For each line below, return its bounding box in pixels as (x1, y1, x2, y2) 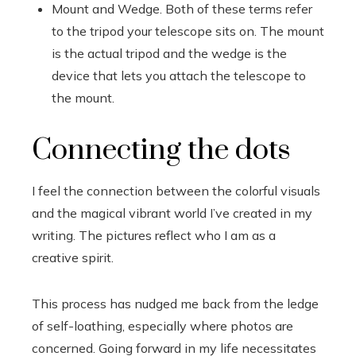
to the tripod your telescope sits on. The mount (52, 23, 324, 39)
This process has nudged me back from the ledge (32, 296, 319, 311)
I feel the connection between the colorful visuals (32, 183, 320, 199)
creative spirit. (32, 250, 114, 265)
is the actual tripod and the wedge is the (52, 45, 287, 61)
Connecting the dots (32, 132, 291, 168)
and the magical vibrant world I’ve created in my (32, 205, 312, 221)
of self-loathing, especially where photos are (32, 318, 293, 334)
